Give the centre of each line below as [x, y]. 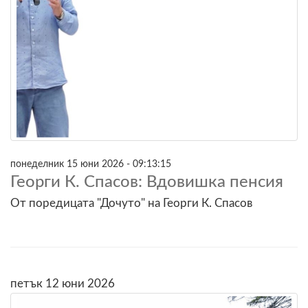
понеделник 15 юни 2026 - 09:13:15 [91, 164]
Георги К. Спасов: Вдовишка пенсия [147, 182]
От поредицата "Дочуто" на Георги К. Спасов [131, 203]
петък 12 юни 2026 [63, 283]
